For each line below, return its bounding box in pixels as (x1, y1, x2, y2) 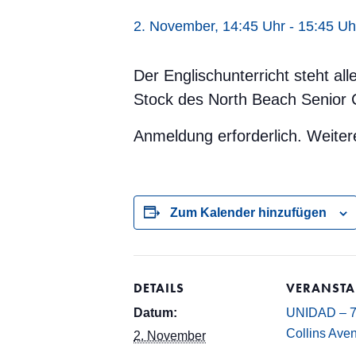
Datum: (133, 306, 177, 319)
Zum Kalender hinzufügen (170, 206, 327, 219)
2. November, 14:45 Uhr (133, 18, 285, 34)
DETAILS (133, 281, 184, 296)
